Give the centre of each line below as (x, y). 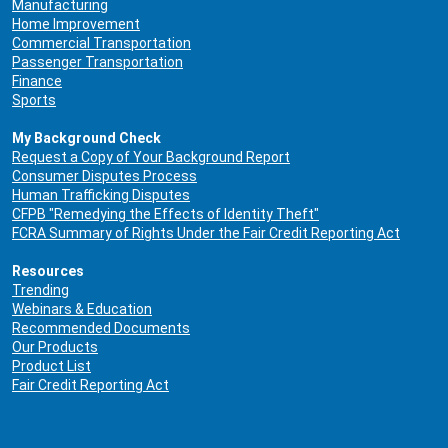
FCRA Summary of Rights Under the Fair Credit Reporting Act (206, 232)
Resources (48, 270)
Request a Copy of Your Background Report (151, 156)
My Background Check (86, 137)
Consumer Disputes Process (104, 175)
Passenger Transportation (97, 61)
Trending (40, 289)
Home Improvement (76, 23)
